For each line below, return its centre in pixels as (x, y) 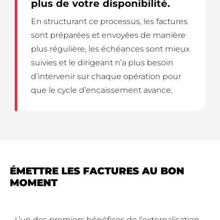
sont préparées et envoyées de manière (108, 35)
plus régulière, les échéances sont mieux (110, 49)
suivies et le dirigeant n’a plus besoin (102, 63)
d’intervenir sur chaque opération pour (106, 77)
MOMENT (34, 183)
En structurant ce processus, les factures (109, 22)
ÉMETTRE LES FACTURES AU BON (97, 171)
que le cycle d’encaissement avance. (102, 90)
